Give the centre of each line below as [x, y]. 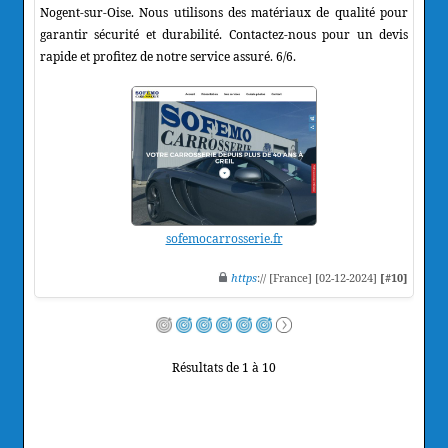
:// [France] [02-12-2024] [318, 277]
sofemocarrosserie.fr [224, 238]
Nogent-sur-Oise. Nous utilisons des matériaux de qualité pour [224, 12]
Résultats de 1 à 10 [224, 367]
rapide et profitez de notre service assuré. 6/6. [168, 56]
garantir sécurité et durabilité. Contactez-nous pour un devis [224, 34]
